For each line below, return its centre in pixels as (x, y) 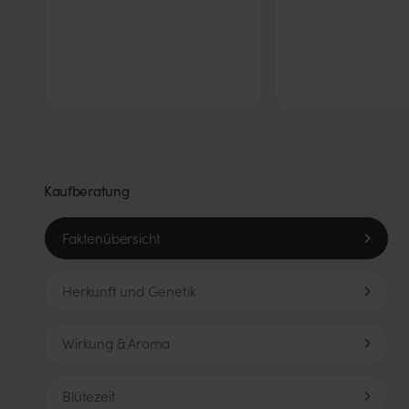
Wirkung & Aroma (116, 344)
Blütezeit (89, 397)
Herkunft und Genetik (129, 291)
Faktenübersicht (112, 238)
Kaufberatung (87, 191)
